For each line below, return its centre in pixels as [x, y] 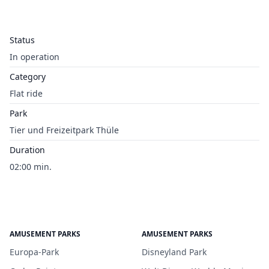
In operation [35, 57]
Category [28, 77]
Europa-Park [34, 252]
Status [22, 40]
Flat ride [26, 93]
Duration [27, 150]
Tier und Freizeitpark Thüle [64, 130]
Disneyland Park [174, 252]
